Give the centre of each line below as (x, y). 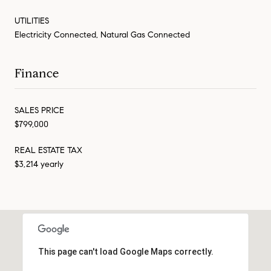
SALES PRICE (39, 110)
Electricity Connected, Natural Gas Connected (102, 34)
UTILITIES (32, 21)
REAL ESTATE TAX (48, 150)
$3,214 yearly (39, 164)
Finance (37, 73)
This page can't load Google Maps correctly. (126, 251)
